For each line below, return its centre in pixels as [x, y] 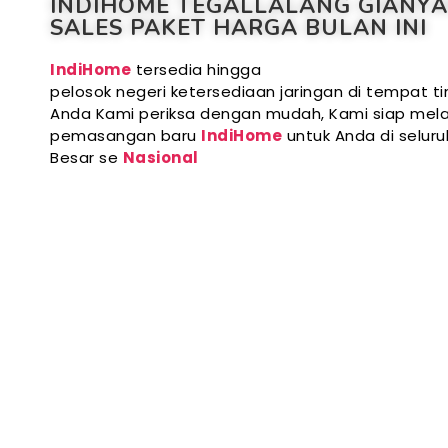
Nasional [160, 158]
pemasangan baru [125, 136]
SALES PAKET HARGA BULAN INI [238, 28]
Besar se [86, 158]
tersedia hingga [198, 70]
